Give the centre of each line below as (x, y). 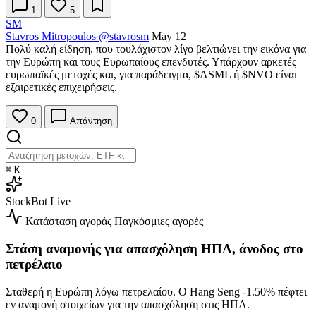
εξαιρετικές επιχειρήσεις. (61, 87)
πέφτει (291, 291)
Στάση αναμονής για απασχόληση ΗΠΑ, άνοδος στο (154, 248)
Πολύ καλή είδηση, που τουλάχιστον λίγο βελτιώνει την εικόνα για (156, 49)
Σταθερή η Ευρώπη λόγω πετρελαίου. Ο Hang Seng (124, 291)
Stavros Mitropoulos (51, 37)
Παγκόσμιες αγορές (159, 221)
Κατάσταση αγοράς (68, 221)
